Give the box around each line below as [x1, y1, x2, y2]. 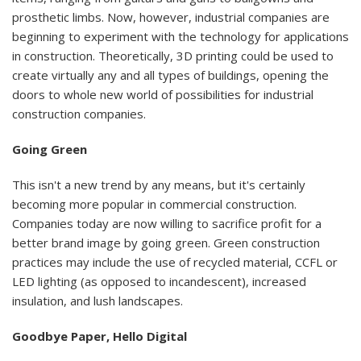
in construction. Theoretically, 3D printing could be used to [12, 47, 334, 64]
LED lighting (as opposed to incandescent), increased [12, 272, 306, 289]
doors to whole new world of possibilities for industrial [12, 85, 313, 102]
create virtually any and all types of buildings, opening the [12, 66, 329, 83]
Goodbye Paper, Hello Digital [12, 327, 187, 344]
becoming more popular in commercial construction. [12, 195, 297, 212]
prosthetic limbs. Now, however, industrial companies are [12, 8, 330, 25]
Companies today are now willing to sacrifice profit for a [12, 214, 322, 231]
